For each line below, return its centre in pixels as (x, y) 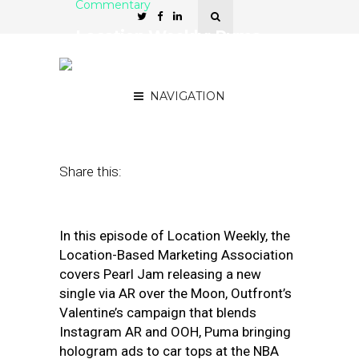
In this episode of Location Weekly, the (175, 236)
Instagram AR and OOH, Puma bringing (175, 332)
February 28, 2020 (122, 107)
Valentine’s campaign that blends (158, 313)
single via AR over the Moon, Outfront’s (175, 293)
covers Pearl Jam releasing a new (160, 274)
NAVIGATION (188, 96)
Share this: (91, 171)
